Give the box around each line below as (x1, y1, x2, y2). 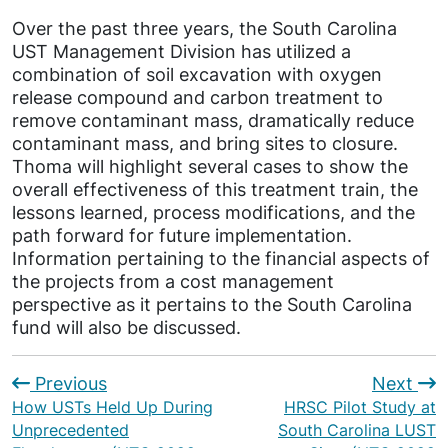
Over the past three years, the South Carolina (12, 17, 397, 39)
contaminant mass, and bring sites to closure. (12, 132, 398, 154)
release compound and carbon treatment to (12, 86, 383, 108)
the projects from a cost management (12, 270, 334, 292)
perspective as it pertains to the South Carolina (12, 293, 412, 315)
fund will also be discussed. (12, 316, 241, 338)
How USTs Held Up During (12, 396, 213, 417)
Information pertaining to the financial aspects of (12, 247, 430, 269)
